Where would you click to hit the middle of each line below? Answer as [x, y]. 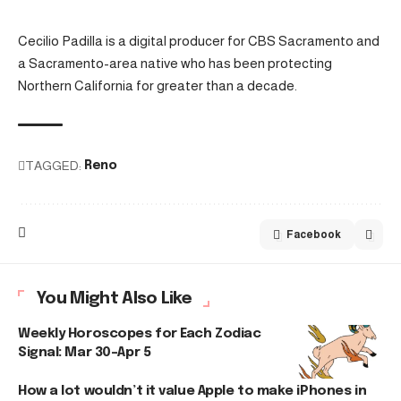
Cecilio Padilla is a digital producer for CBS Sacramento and [199, 40]
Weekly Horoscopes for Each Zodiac [140, 333]
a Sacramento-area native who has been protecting [175, 63]
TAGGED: [53, 165]
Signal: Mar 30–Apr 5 [85, 352]
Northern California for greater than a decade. [158, 85]
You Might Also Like [114, 298]
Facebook [314, 234]
